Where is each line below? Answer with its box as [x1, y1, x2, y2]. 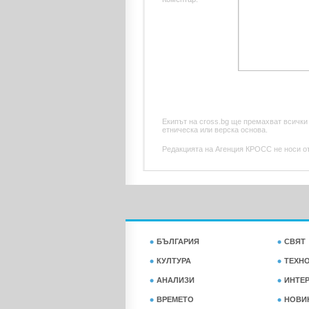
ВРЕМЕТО [157, 295, 194, 303]
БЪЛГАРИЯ [157, 237, 199, 246]
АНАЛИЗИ [157, 276, 195, 284]
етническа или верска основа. [162, 126, 268, 134]
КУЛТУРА [157, 257, 191, 265]
